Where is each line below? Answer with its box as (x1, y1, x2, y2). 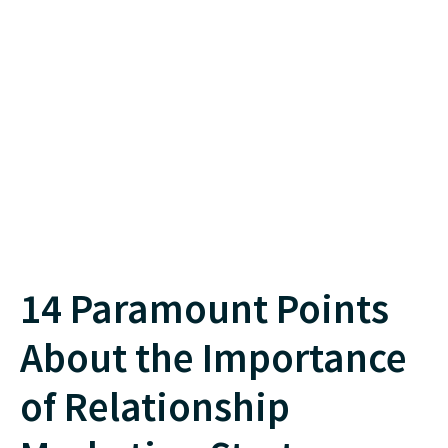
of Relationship (20, 380, 290, 432)
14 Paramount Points (20, 282, 389, 334)
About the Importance (20, 331, 407, 383)
